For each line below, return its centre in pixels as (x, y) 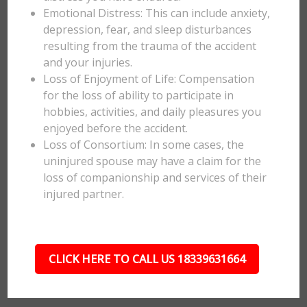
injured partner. (84, 194)
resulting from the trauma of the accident (150, 46)
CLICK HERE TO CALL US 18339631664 (147, 259)
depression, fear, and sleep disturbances (148, 29)
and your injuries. (88, 62)
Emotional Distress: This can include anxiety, (157, 13)
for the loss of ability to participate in (139, 95)
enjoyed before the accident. (116, 128)
